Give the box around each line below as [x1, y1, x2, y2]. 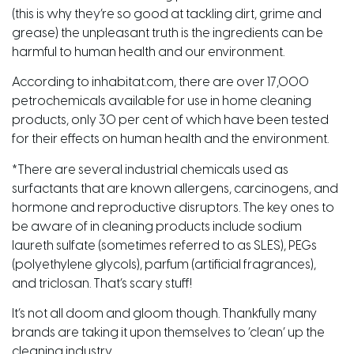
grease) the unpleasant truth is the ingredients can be [12, 26, 323, 40]
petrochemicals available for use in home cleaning [12, 95, 311, 109]
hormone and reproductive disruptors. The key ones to [12, 201, 334, 215]
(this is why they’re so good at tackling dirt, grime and [12, 7, 322, 21]
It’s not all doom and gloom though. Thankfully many [12, 307, 317, 321]
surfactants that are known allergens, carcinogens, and [12, 182, 338, 196]
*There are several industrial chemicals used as [12, 163, 288, 177]
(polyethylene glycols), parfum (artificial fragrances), [12, 258, 316, 272]
